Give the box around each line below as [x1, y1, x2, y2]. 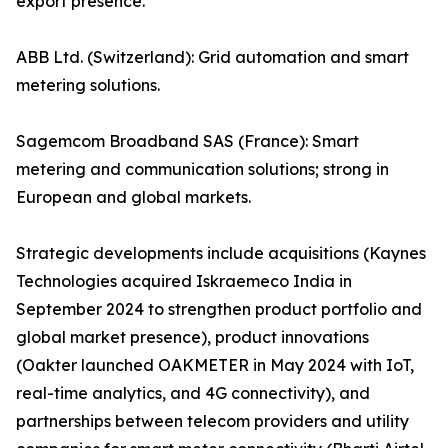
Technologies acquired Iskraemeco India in [16, 271, 352, 292]
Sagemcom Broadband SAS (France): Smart [16, 131, 359, 152]
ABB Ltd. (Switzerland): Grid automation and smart [16, 47, 409, 68]
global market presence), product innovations [16, 327, 369, 348]
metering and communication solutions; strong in [16, 159, 389, 180]
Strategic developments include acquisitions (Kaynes [16, 243, 426, 264]
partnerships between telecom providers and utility [16, 411, 409, 432]
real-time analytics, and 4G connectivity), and [16, 383, 370, 404]
